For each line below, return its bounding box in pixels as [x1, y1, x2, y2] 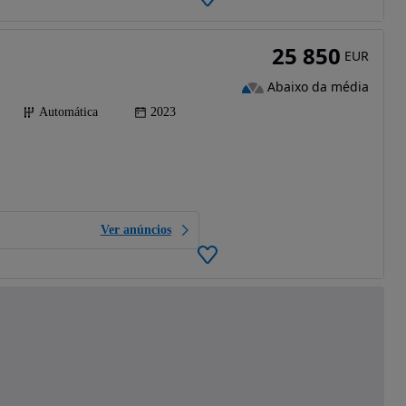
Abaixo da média [266, 78, 369, 96]
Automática [39, 105, 98, 120]
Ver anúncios [100, 223, 171, 237]
